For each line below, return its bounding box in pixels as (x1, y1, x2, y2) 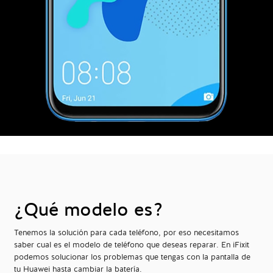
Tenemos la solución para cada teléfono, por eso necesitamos (14, 227, 239, 238)
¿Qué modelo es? (14, 197, 163, 222)
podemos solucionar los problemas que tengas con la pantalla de (14, 252, 250, 263)
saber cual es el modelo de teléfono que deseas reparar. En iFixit (14, 239, 249, 250)
